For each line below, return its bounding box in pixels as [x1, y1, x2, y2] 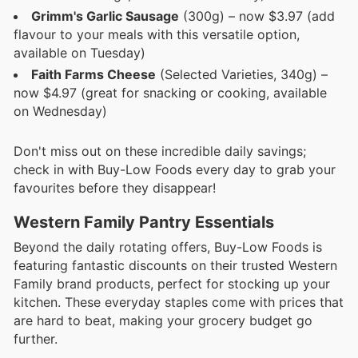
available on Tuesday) [14, 45, 145, 62]
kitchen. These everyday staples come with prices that [14, 293, 344, 310]
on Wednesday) [14, 103, 107, 120]
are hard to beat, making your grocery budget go [14, 312, 312, 328]
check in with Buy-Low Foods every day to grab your [14, 161, 336, 178]
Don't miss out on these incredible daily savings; [14, 143, 306, 160]
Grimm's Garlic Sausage [31, 8, 179, 25]
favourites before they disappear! [14, 180, 216, 197]
